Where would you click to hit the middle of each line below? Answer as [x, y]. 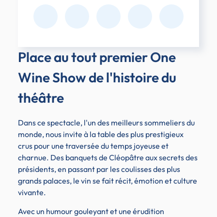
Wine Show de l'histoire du [97, 77]
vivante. [32, 193]
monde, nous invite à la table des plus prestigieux [101, 134]
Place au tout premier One [97, 57]
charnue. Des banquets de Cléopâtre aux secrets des [108, 158]
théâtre [41, 97]
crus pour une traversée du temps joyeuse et [93, 146]
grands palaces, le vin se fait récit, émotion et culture [107, 181]
